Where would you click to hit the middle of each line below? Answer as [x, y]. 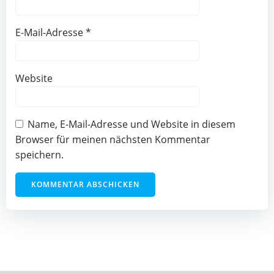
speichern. [39, 155]
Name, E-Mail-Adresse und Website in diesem [131, 124]
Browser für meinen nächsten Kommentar [113, 139]
